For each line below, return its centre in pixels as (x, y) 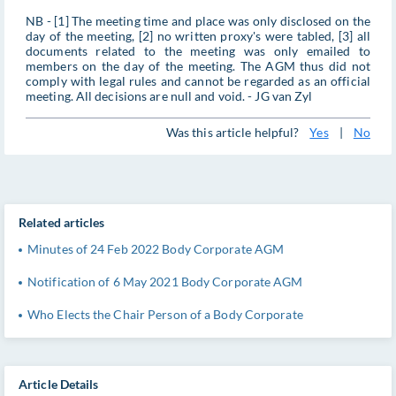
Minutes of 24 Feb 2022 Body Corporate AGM (156, 249)
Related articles (62, 222)
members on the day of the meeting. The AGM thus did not (198, 66)
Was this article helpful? (232, 133)
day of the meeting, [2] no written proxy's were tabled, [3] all (198, 36)
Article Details (59, 384)
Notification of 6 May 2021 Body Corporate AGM (165, 282)
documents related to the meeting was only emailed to (198, 51)
